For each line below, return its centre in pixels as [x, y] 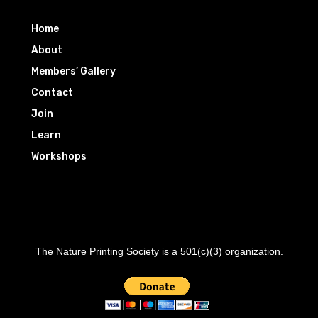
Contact [53, 92]
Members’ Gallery [74, 71]
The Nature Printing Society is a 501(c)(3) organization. [159, 251]
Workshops [59, 156]
